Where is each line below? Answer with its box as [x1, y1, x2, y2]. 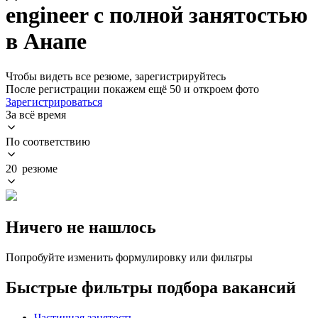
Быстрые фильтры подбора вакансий [6, 278, 296, 297]
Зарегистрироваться [6, 95, 102, 108]
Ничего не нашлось [6, 217, 156, 236]
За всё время [6, 108, 66, 121]
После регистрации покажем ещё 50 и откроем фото [6, 82, 259, 95]
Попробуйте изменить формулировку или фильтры [6, 251, 253, 263]
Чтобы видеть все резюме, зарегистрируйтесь [6, 70, 226, 82]
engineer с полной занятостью [6, 2, 307, 28]
